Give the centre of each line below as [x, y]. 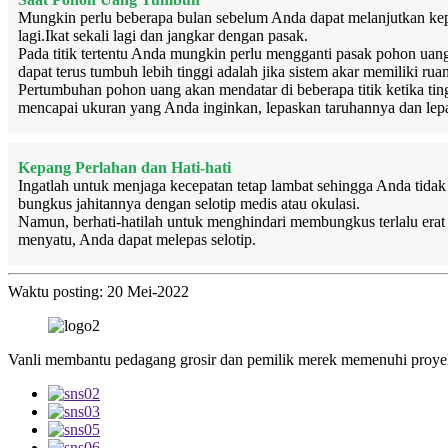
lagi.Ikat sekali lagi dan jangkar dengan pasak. [163, 36]
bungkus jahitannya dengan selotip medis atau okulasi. [189, 204]
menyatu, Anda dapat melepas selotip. [137, 240]
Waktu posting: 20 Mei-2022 [98, 292]
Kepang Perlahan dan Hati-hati [124, 168]
